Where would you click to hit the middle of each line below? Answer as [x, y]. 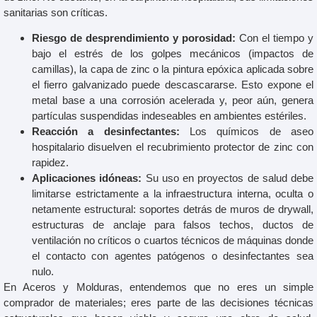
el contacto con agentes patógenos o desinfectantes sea [173, 256]
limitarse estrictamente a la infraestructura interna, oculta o [173, 194]
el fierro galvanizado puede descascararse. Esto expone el [173, 85]
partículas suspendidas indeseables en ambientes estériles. [169, 116]
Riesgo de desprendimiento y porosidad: [134, 38]
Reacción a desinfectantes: [106, 132]
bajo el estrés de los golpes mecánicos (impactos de [173, 54]
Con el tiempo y [275, 38]
